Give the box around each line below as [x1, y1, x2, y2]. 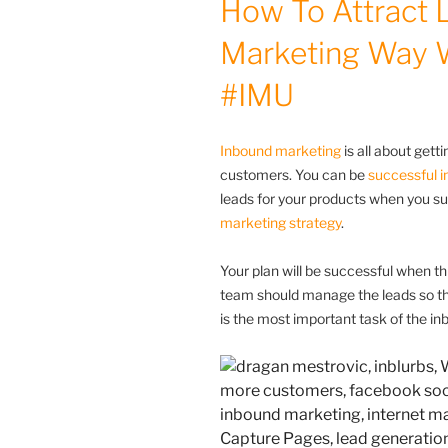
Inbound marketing [220, 141, 341, 159]
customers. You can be [220, 165, 368, 183]
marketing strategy [220, 213, 341, 231]
